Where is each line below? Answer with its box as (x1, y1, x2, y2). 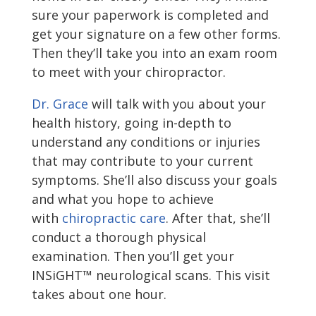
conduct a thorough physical (31, 228, 206, 245)
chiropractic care (61, 209, 166, 226)
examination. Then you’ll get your (31, 247, 234, 265)
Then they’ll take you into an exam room (31, 44, 277, 61)
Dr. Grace (31, 95, 88, 112)
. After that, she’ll (165, 209, 270, 226)
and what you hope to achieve (31, 190, 214, 207)
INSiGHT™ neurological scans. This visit (31, 266, 270, 284)
